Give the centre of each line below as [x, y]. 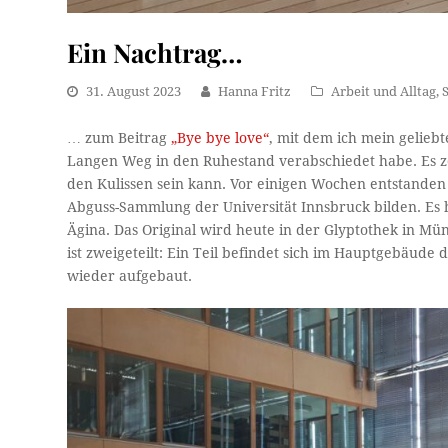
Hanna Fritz [255, 92]
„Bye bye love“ [220, 138]
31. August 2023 [134, 92]
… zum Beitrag [119, 138]
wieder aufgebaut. [130, 276]
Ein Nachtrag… [155, 52]
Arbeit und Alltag [384, 92]
